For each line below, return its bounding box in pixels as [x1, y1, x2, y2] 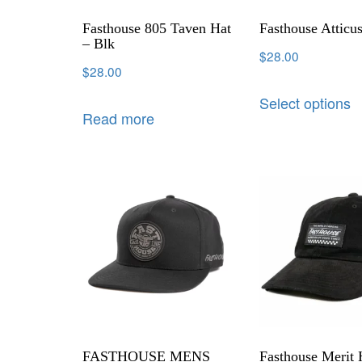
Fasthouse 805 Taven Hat [82, 19, 231, 36]
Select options [259, 92, 351, 114]
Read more [82, 107, 154, 129]
